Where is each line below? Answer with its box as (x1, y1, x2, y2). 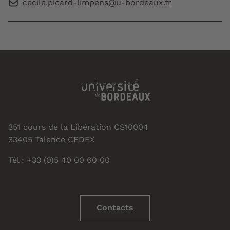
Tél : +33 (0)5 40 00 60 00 (8, 155, 110, 165)
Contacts (97, 202, 133, 213)
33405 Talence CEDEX (8, 134, 95, 144)
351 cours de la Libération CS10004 (8, 122, 148, 132)
